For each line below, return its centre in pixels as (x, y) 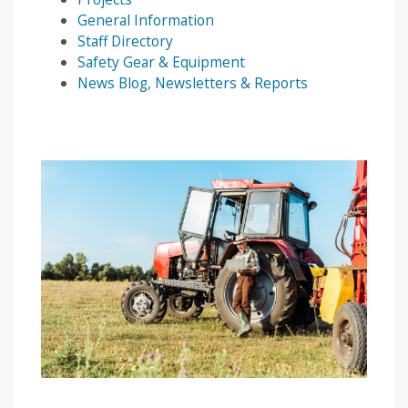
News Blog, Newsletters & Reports (193, 83)
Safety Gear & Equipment (161, 62)
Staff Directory (125, 41)
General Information (146, 20)
